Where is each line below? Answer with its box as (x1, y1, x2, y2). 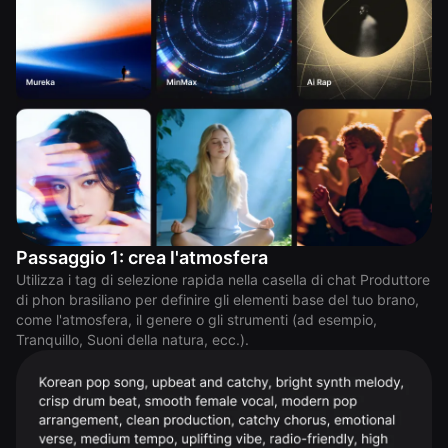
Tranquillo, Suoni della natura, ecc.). (16, 330, 249, 348)
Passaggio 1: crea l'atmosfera (16, 246, 268, 268)
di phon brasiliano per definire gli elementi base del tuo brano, (16, 290, 419, 308)
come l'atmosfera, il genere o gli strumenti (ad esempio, (16, 310, 377, 328)
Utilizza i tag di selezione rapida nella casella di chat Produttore (16, 270, 430, 288)
